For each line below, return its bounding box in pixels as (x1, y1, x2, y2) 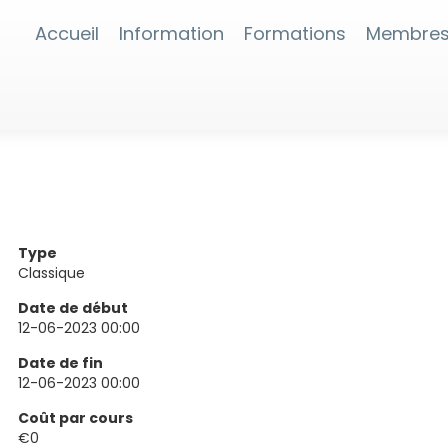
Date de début (18, 298, 129, 318)
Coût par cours (18, 408, 134, 428)
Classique (18, 263, 86, 283)
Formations (244, 21, 346, 46)
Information (119, 21, 224, 46)
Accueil (35, 21, 99, 46)
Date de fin (18, 353, 104, 373)
